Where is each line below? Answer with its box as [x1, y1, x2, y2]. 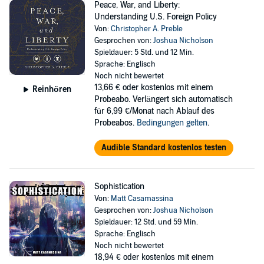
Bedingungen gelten [136, 118, 207, 128]
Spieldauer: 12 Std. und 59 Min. [94, 217, 198, 227]
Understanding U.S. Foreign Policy [94, 12, 217, 22]
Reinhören [32, 84, 71, 94]
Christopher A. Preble [110, 24, 183, 34]
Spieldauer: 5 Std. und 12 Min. [94, 48, 194, 57]
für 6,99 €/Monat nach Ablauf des [94, 106, 214, 116]
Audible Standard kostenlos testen [101, 143, 226, 153]
